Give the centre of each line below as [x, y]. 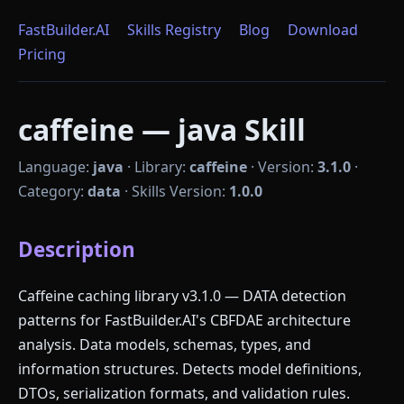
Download [323, 30]
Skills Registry [174, 30]
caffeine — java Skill [162, 129]
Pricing [42, 54]
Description [77, 249]
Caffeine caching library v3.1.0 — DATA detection [182, 295]
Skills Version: [180, 191]
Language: [55, 167]
